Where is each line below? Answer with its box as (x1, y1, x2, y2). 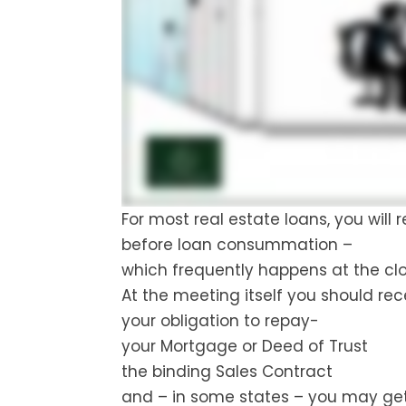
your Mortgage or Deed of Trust (121, 335, 369, 358)
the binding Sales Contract (121, 361, 333, 383)
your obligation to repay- (121, 310, 320, 333)
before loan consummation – (121, 234, 353, 256)
